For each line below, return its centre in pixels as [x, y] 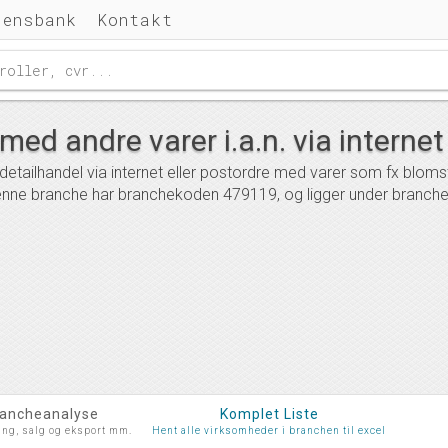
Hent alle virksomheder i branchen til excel [269, 430]
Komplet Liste [269, 414]
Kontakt [135, 19]
